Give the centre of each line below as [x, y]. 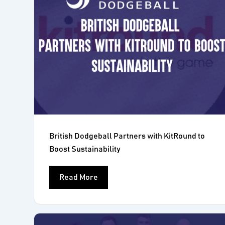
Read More [79, 177]
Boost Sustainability [85, 149]
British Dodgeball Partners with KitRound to [127, 136]
